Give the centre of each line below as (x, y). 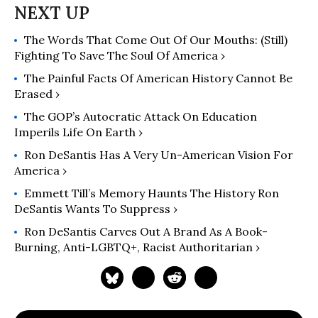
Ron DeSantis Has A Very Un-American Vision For (159, 155)
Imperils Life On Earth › (78, 132)
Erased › (37, 94)
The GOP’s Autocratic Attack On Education (141, 117)
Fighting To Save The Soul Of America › (120, 56)
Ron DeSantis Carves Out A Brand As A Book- (146, 232)
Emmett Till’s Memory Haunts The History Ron (152, 193)
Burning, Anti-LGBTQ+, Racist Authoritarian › (137, 247)
